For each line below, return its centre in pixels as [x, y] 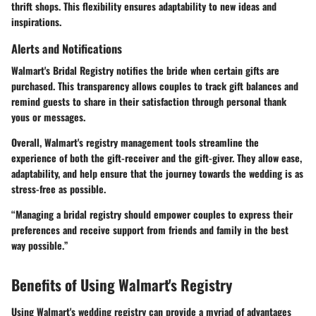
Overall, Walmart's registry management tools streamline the [135, 142]
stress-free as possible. [59, 189]
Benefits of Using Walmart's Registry [122, 285]
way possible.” [40, 245]
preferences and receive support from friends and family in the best [150, 230]
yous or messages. [48, 117]
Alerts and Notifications [67, 49]
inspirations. [36, 22]
